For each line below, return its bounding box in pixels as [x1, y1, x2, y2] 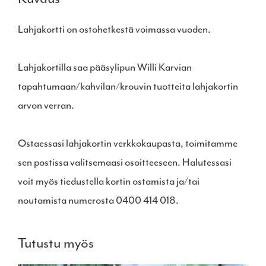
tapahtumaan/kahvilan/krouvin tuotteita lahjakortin [18, 79, 238, 93]
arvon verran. [18, 98, 74, 112]
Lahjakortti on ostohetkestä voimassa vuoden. [18, 22, 211, 36]
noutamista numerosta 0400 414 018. [18, 193, 179, 207]
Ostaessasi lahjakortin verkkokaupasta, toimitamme [18, 136, 237, 150]
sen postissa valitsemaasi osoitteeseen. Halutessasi [18, 155, 232, 169]
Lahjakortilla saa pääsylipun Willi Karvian [18, 60, 192, 74]
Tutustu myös [18, 233, 94, 252]
